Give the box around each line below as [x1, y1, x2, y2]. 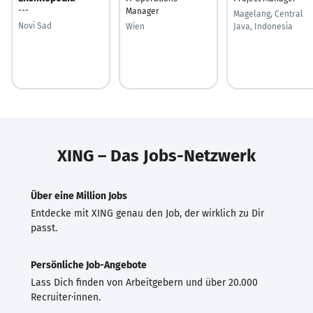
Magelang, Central [233, 8, 303, 19]
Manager [126, 6, 159, 16]
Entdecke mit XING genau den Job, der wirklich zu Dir [31, 207, 264, 219]
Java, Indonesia [233, 21, 293, 31]
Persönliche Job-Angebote [31, 259, 147, 271]
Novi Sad [18, 20, 52, 31]
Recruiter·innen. [31, 291, 101, 303]
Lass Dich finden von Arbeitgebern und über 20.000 [31, 276, 258, 289]
